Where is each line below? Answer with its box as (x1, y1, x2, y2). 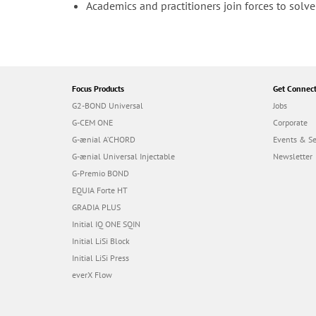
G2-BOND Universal (72, 100, 143, 111)
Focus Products (72, 83, 124, 95)
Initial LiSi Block (72, 236, 130, 247)
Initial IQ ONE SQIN (72, 219, 140, 230)
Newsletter (273, 151, 312, 162)
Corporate (273, 117, 308, 128)
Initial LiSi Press (72, 253, 129, 264)
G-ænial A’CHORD (72, 134, 135, 145)
